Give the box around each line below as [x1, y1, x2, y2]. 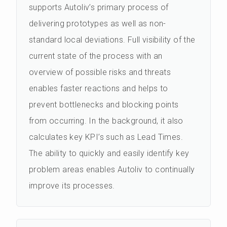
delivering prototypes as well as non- [29, 19, 166, 29]
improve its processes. [29, 181, 115, 191]
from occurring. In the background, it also [29, 116, 183, 126]
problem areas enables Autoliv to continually [29, 165, 195, 175]
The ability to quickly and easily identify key [29, 148, 190, 159]
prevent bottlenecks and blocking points [29, 100, 179, 110]
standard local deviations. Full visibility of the [29, 35, 196, 45]
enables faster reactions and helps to [29, 84, 168, 94]
